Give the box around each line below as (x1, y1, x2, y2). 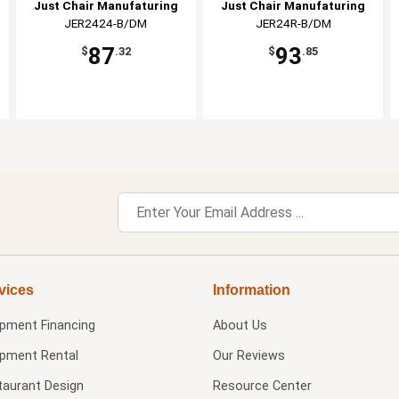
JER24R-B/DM (255, 15, 331, 30)
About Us (212, 317, 267, 333)
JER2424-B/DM (64, 15, 148, 30)
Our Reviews (212, 347, 285, 363)
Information (212, 281, 290, 297)
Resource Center (212, 378, 312, 394)
